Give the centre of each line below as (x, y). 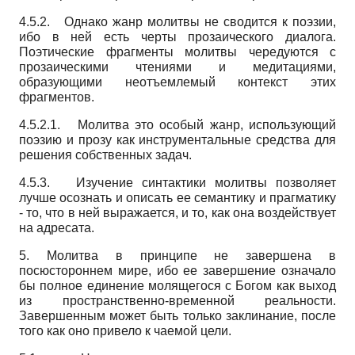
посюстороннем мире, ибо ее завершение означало (177, 270)
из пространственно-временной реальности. (177, 300)
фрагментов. (57, 97)
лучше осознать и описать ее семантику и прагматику (177, 197)
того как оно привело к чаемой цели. (125, 330)
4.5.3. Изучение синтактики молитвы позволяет (177, 182)
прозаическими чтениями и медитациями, (177, 67)
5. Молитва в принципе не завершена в (177, 255)
